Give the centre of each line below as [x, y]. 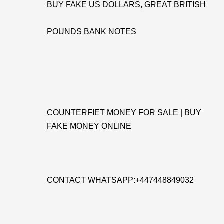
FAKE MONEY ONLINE [89, 126]
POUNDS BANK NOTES [92, 32]
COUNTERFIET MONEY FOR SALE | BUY [124, 113]
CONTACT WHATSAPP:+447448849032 [120, 180]
